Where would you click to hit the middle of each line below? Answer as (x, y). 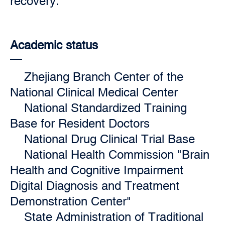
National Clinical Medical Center (94, 92)
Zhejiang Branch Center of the (104, 77)
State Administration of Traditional (114, 217)
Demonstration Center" (71, 201)
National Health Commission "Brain (117, 154)
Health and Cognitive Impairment (97, 170)
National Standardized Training (105, 108)
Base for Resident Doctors (80, 123)
